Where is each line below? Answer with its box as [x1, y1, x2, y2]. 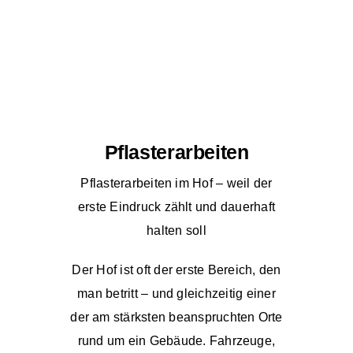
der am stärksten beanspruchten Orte [70, 310, 283, 325]
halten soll [147, 224, 206, 238]
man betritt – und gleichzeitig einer [77, 287, 276, 301]
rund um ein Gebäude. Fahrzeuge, [77, 334, 276, 348]
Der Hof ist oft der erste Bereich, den [72, 263, 281, 277]
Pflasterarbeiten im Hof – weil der [80, 176, 273, 191]
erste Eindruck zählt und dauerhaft [77, 200, 276, 214]
